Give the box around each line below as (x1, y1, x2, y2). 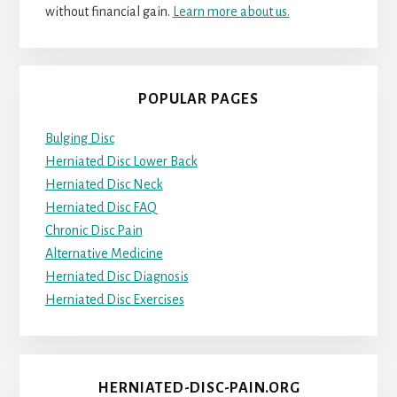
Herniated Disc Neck (44, 177, 163, 192)
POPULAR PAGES (138, 91, 259, 108)
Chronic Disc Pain (44, 223, 143, 238)
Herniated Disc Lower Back (44, 154, 198, 169)
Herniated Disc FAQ (44, 200, 157, 215)
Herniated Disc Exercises (44, 292, 184, 307)
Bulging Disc (44, 131, 114, 146)
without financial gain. (44, 4, 173, 19)
